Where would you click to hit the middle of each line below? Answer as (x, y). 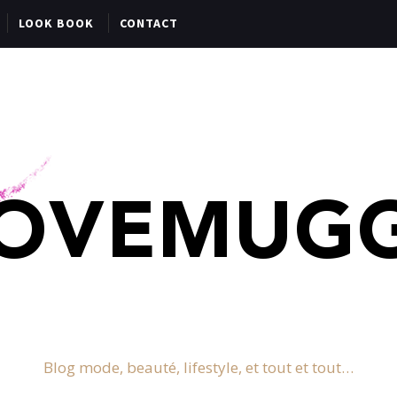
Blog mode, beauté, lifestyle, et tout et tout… (198, 367)
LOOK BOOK (56, 23)
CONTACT (149, 23)
